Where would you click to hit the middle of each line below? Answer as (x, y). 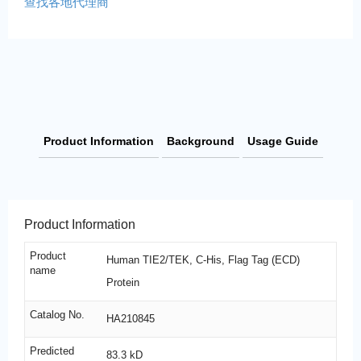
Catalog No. (57, 314)
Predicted (52, 351)
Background (200, 141)
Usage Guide (282, 141)
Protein (122, 282)
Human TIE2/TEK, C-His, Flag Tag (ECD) (203, 259)
